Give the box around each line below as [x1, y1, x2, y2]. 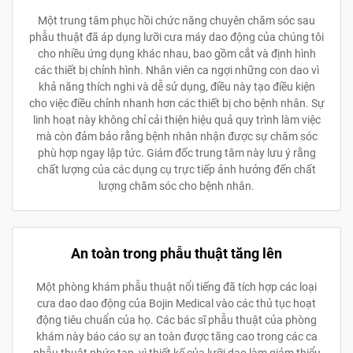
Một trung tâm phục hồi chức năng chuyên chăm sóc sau [38, 13, 315, 27]
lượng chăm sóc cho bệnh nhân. [98, 179, 255, 192]
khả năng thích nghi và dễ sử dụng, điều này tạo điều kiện [38, 80, 315, 93]
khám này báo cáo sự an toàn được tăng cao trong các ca [35, 329, 318, 343]
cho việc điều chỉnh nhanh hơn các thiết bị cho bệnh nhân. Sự [28, 96, 325, 110]
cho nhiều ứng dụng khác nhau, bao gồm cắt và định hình [37, 46, 316, 60]
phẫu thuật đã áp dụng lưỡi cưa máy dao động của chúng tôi [29, 30, 324, 43]
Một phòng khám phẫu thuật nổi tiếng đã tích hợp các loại [36, 280, 317, 293]
